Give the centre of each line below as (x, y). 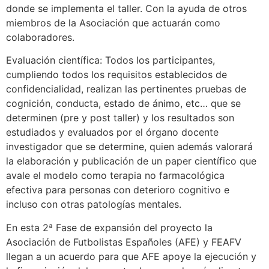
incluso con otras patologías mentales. (94, 204)
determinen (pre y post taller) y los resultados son (120, 118)
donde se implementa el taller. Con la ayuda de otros (126, 8)
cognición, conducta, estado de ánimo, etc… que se (123, 104)
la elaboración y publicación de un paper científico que (131, 161)
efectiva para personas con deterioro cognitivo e (118, 190)
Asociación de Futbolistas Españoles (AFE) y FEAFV (124, 242)
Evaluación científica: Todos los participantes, (110, 60)
